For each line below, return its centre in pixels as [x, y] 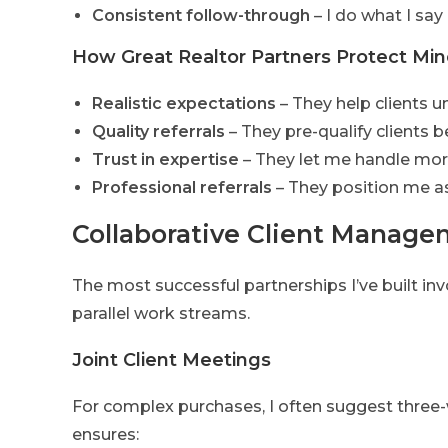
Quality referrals [158, 132]
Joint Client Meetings [171, 360]
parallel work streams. [161, 314]
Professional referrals [182, 188]
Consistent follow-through [201, 16]
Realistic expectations [184, 104]
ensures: [105, 435]
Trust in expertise [165, 160]
